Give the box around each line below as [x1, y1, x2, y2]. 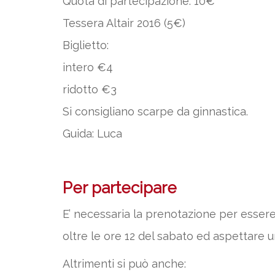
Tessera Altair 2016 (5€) [63, 17, 185, 29]
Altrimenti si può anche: [63, 257, 186, 270]
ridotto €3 [63, 83, 117, 96]
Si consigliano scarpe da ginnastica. [63, 105, 248, 118]
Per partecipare [63, 179, 177, 197]
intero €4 [63, 61, 113, 74]
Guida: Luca [63, 127, 122, 140]
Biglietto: [63, 39, 109, 52]
